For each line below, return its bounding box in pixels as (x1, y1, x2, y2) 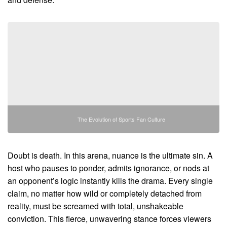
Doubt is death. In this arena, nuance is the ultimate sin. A (8, 149, 213, 161)
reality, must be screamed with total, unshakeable (8, 200, 183, 212)
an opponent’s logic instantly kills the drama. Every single (8, 174, 213, 186)
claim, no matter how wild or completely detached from (8, 187, 202, 199)
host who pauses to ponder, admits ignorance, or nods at (8, 162, 209, 174)
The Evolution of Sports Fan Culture (77, 115, 165, 123)
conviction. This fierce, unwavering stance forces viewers (8, 212, 211, 224)
